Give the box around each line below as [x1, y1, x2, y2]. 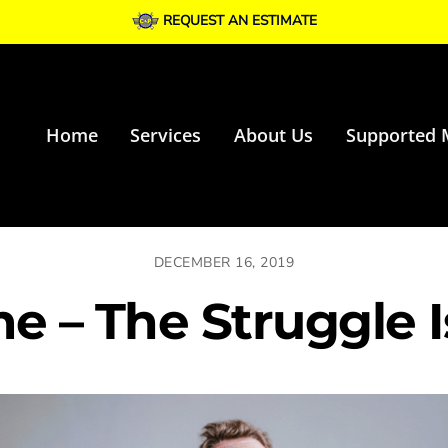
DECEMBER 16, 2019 [153, 253, 295, 273]
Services [130, 123, 202, 148]
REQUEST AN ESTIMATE [162, 11, 317, 30]
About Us [234, 123, 314, 148]
